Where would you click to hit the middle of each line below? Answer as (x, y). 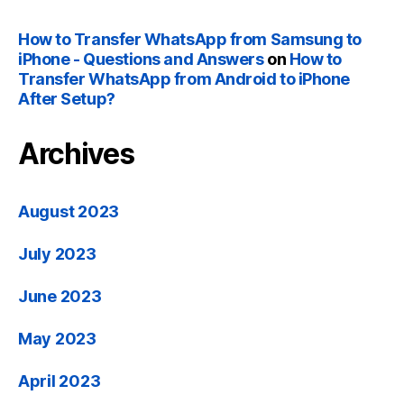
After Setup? (67, 99)
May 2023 (57, 339)
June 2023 (60, 297)
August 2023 (69, 212)
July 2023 (57, 254)
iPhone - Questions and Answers (141, 60)
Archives (76, 154)
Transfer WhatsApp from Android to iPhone (184, 79)
